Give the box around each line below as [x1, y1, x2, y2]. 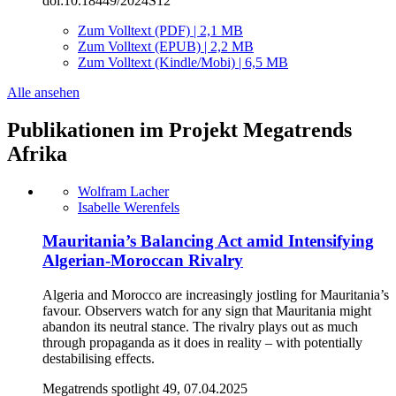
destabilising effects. [42, 351, 155, 367]
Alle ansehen [7, 84, 80, 100]
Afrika [7, 141, 67, 165]
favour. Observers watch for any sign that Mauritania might [42, 303, 371, 319]
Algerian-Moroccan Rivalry [42, 251, 243, 270]
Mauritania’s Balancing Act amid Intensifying [42, 232, 374, 251]
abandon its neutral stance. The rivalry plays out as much [42, 319, 358, 335]
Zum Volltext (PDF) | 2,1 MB [78, 22, 243, 38]
